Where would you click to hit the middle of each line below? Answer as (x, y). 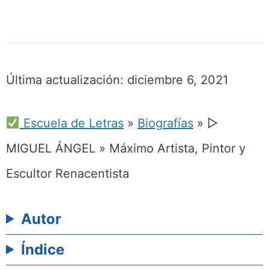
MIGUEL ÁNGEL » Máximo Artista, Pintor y (126, 148)
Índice (43, 249)
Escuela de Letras (71, 123)
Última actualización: (67, 80)
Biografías (165, 123)
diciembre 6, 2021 (178, 80)
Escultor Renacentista (68, 173)
